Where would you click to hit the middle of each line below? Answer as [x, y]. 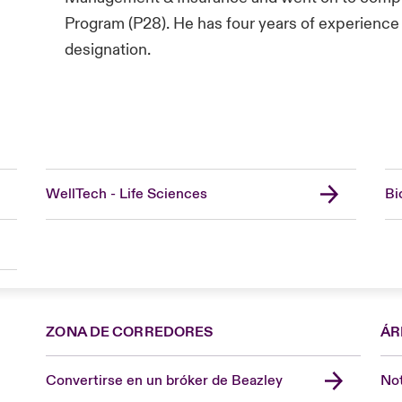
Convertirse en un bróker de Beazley [165, 380]
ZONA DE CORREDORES [130, 332]
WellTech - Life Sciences [126, 193]
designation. [108, 49]
